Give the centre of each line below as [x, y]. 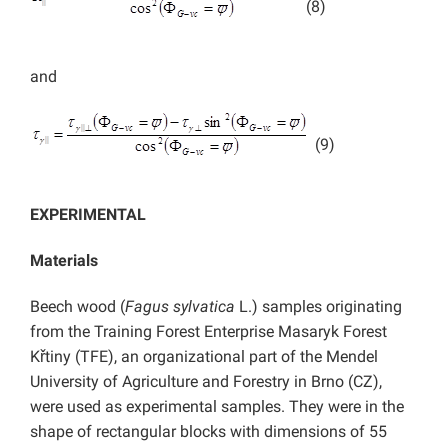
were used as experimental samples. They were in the [217, 407]
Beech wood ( [77, 307]
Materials [64, 261]
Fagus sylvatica [180, 307]
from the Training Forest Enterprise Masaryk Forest [208, 332]
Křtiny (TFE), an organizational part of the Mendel [204, 357]
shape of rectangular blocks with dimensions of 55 [208, 432]
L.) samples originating [318, 307]
